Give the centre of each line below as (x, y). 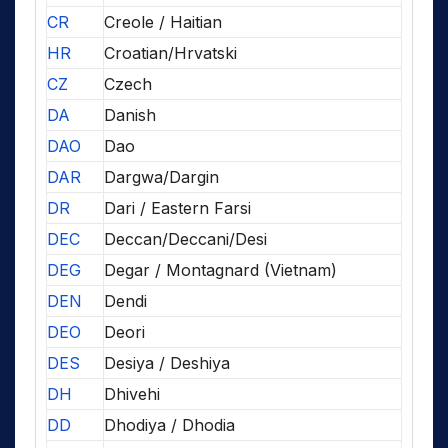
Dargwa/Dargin (161, 176)
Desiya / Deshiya (167, 362)
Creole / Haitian (163, 21)
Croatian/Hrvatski (170, 52)
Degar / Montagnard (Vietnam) (220, 269)
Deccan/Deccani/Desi (185, 238)
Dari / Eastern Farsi (177, 207)
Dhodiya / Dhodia (169, 424)
